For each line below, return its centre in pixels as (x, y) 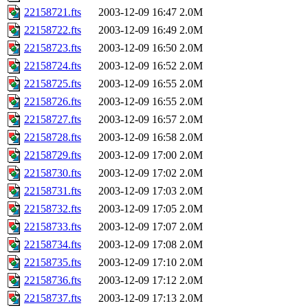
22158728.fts (53, 137)
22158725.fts (53, 84)
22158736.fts (53, 280)
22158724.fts (53, 66)
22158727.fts (53, 120)
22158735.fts (53, 263)
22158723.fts (53, 48)
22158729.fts (53, 155)
